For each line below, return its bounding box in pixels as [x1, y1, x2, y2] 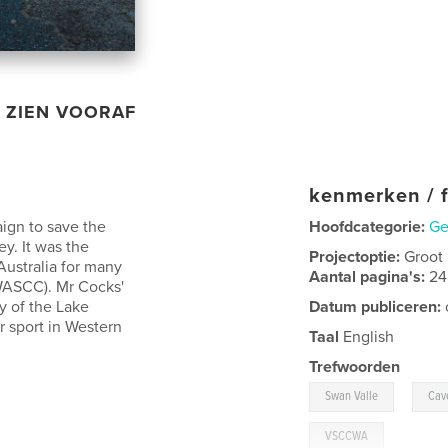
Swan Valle [325, 387, 379, 405]
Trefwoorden [309, 356, 401, 377]
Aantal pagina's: [309, 266, 430, 287]
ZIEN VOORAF [6, 100, 137, 123]
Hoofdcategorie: [309, 216, 426, 237]
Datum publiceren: [309, 296, 442, 317]
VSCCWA [325, 427, 369, 445]
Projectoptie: [309, 246, 405, 267]
